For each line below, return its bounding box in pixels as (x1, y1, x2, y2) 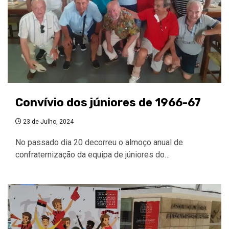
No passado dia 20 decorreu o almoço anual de (15, 138, 183, 147)
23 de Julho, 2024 (21, 118, 74, 125)
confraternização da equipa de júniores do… (15, 150, 170, 159)
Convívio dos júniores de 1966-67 (15, 96, 201, 109)
